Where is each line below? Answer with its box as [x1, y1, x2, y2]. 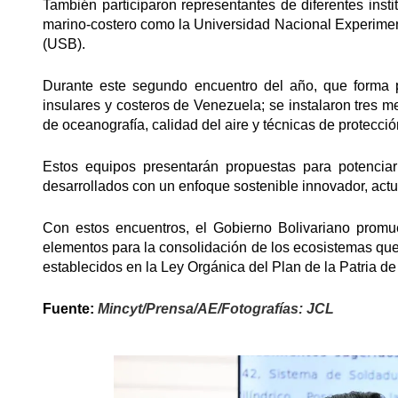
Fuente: [43, 301, 98, 316]
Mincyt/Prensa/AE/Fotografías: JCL [98, 301, 334, 316]
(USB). [43, 36, 85, 52]
